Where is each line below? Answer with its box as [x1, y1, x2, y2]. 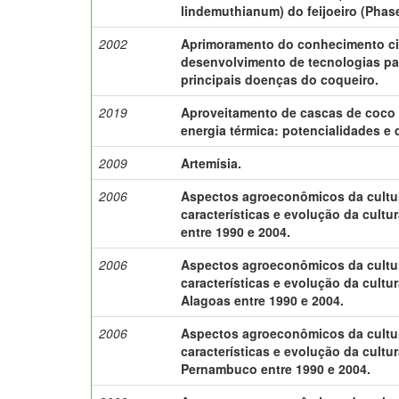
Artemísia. [181, 153, 242, 172]
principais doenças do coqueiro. [181, 69, 379, 88]
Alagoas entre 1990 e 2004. [181, 290, 345, 309]
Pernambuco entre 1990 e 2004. [181, 359, 371, 378]
